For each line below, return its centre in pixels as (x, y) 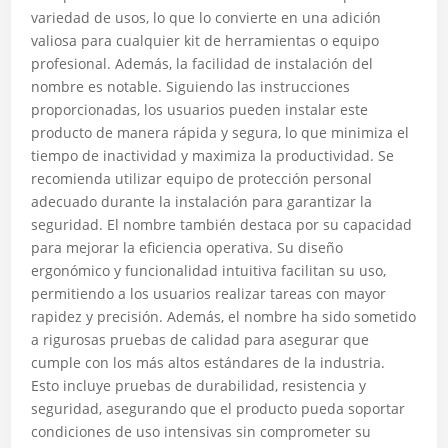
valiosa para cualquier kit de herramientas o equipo (205, 40)
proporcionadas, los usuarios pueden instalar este (200, 109)
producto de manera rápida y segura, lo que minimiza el (220, 132)
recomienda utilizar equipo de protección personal (202, 178)
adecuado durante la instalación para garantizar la (202, 201)
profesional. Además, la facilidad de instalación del (202, 63)
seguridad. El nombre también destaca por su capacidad (222, 224)
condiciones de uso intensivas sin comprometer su (201, 431)
